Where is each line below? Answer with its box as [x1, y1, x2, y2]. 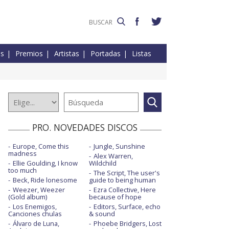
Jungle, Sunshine [93, 142, 145, 151]
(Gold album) [8, 192, 47, 202]
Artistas [54, 49, 79, 59]
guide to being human [88, 175, 156, 185]
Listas [132, 49, 151, 59]
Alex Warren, [93, 151, 133, 161]
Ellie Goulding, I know [13, 158, 78, 168]
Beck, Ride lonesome [13, 175, 77, 185]
